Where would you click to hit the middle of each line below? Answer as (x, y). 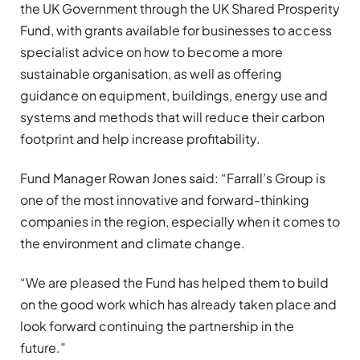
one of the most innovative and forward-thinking (165, 200)
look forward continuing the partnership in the (157, 326)
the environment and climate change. (133, 243)
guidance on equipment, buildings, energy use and (174, 95)
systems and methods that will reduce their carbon (172, 117)
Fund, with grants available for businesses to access (176, 30)
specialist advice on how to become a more (151, 51)
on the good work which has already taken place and (178, 305)
